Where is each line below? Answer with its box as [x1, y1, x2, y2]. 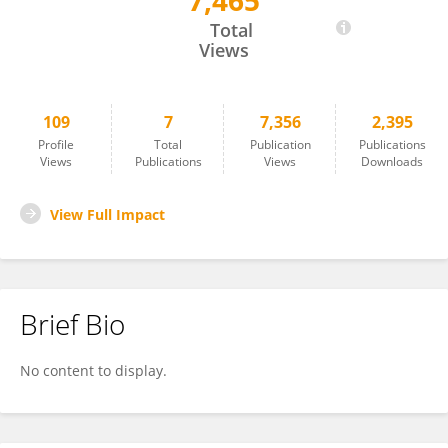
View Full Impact [50, 205, 165, 224]
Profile [38, 136, 74, 153]
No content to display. [20, 361, 167, 380]
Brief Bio [20, 305, 125, 343]
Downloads [361, 153, 423, 170]
